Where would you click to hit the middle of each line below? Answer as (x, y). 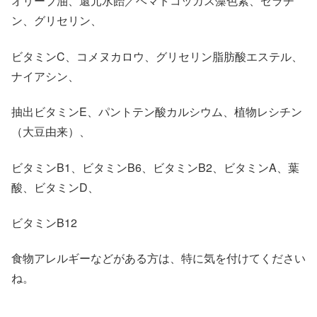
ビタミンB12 (44, 223)
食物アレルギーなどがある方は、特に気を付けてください (158, 258)
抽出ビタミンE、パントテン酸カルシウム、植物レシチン (157, 112)
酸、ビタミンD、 (55, 187)
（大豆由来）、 (51, 132)
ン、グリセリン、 (57, 21)
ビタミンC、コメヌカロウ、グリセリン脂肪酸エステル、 (157, 56)
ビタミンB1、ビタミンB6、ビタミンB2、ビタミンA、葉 (155, 167)
